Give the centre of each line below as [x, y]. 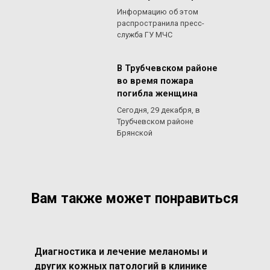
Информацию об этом [158, 12]
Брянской [135, 133]
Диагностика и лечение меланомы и [121, 251]
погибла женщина [157, 94]
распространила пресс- [161, 24]
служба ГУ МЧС [145, 35]
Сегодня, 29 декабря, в [159, 110]
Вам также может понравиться [135, 198]
